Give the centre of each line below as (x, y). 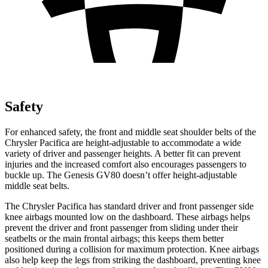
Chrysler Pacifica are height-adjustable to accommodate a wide (123, 142)
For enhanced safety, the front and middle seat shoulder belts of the (130, 132)
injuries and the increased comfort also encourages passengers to (126, 164)
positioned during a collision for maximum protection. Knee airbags (132, 249)
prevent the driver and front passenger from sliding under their (121, 227)
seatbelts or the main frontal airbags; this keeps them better (114, 238)
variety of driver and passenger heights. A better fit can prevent (123, 153)
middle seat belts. (37, 185)
